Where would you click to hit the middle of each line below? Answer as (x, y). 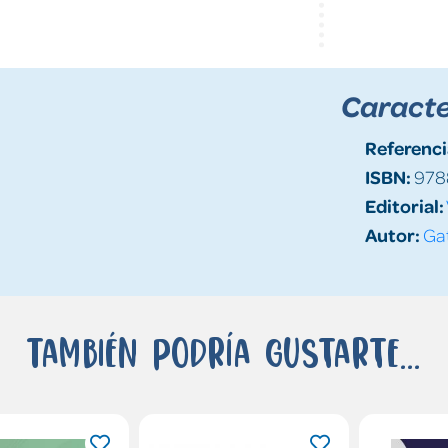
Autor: (392, 234)
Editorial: (404, 205)
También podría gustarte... (224, 351)
